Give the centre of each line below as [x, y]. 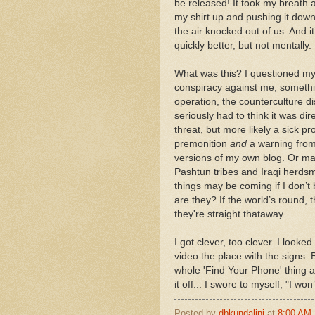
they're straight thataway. [230, 214]
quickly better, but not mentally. [243, 45]
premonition [202, 143]
